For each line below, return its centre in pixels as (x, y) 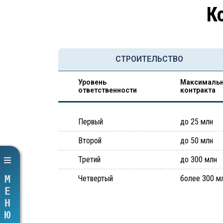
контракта (198, 90)
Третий (89, 160)
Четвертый (96, 178)
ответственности (108, 90)
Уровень (92, 82)
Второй (90, 141)
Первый (91, 122)
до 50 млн (197, 141)
